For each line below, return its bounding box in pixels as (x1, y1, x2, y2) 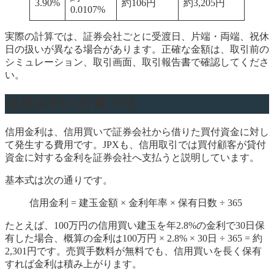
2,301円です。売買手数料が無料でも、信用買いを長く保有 (5, 245, 262, 256)
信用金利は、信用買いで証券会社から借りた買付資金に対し (5, 126, 269, 137)
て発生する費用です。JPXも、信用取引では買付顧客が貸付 (5, 139, 266, 150)
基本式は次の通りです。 (5, 174, 113, 185)
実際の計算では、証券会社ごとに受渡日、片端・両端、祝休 (5, 31, 269, 42)
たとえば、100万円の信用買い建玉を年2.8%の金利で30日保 (5, 220, 265, 231)
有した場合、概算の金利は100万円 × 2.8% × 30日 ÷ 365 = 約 (5, 232, 262, 243)
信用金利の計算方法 (5, 95, 138, 112)
